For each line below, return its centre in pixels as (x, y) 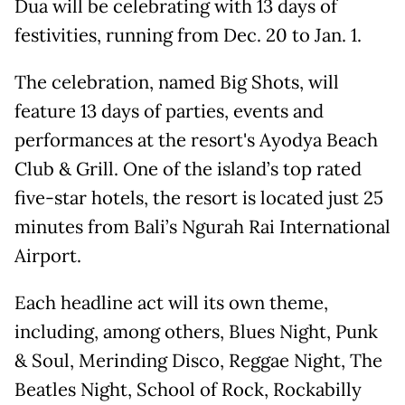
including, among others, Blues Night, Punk (196, 331)
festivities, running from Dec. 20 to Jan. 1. (188, 35)
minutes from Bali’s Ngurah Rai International (202, 226)
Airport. (50, 255)
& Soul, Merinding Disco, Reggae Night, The (198, 360)
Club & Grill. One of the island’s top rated (188, 169)
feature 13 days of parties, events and (169, 111)
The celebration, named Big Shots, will (177, 82)
